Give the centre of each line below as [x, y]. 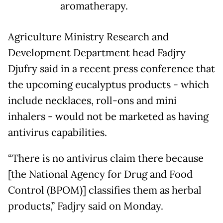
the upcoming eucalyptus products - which [109, 85]
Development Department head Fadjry [97, 53]
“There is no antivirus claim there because [106, 159]
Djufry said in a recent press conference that [111, 69]
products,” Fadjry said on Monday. [86, 206]
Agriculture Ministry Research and [88, 37]
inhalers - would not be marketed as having [108, 117]
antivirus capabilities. [57, 133]
